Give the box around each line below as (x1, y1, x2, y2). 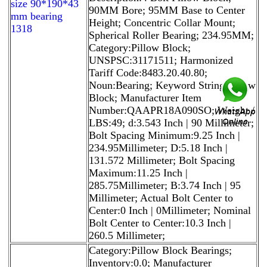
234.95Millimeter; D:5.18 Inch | (89, 141, 228, 154)
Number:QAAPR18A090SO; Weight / (89, 104, 254, 116)
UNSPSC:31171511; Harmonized (89, 54, 233, 66)
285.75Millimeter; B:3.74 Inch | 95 (89, 179, 241, 191)
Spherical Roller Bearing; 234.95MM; (89, 29, 254, 41)
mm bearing (11, 10, 63, 22)
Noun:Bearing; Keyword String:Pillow (89, 79, 256, 91)
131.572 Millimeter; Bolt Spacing (89, 154, 235, 166)
